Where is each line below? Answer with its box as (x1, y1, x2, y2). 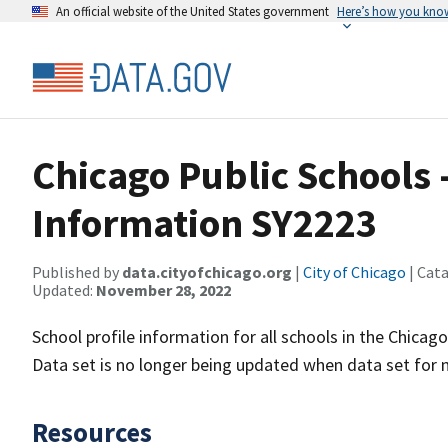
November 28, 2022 (96, 280, 231, 300)
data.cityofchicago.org (122, 262, 292, 282)
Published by (32, 262, 122, 282)
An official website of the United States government (56, 3, 329, 19)
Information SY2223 (32, 198, 377, 248)
